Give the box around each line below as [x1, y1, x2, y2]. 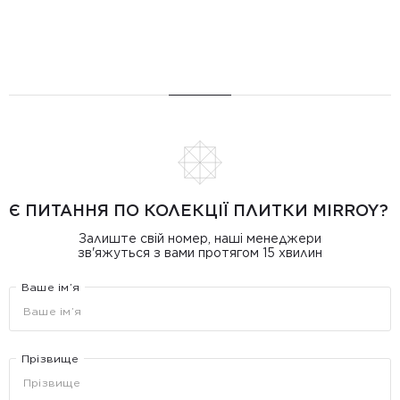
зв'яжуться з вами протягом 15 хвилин [78, 246, 322, 260]
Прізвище [21, 352, 79, 365]
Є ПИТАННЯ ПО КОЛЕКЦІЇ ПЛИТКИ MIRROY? [9, 201, 388, 220]
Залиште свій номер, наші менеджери [79, 231, 321, 246]
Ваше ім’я [21, 280, 80, 294]
